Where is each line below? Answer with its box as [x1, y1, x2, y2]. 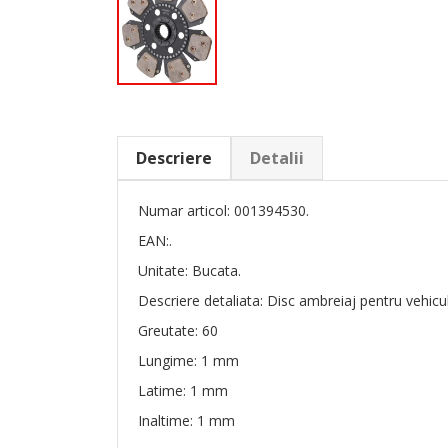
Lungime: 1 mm [138, 350, 239, 370]
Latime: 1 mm [138, 380, 228, 400]
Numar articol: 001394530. [138, 200, 309, 220]
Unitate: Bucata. [138, 260, 241, 280]
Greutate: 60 [138, 320, 218, 340]
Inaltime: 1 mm [138, 410, 235, 430]
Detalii [250, 146, 304, 169]
